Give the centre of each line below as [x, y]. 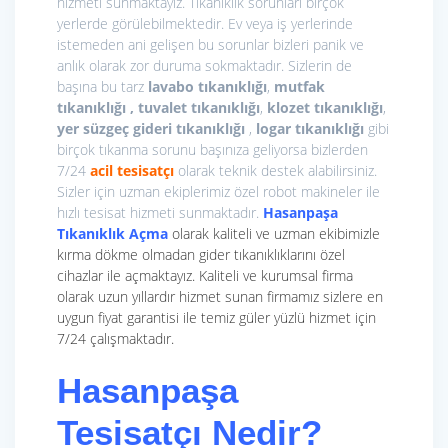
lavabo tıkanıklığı [207, 87]
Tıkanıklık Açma [114, 234]
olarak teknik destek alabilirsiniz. [275, 171]
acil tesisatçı [132, 171]
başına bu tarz [102, 87]
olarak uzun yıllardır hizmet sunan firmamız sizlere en [220, 297]
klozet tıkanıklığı [325, 108]
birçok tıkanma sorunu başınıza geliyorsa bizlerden [212, 150]
